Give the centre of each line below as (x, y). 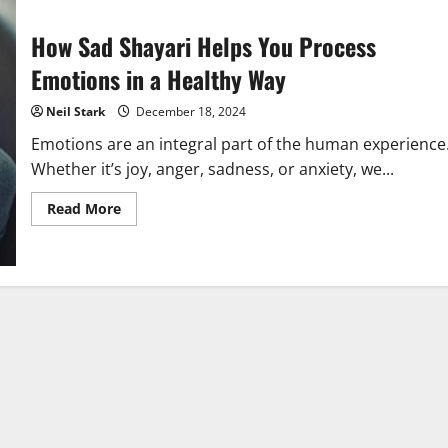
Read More (83, 208)
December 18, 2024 (189, 111)
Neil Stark (75, 111)
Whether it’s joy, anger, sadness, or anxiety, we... (212, 168)
